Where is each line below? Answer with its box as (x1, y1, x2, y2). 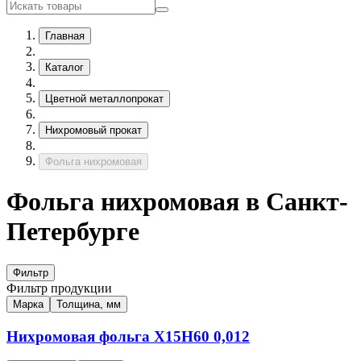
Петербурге (6, 217, 139, 247)
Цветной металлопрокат (45, 93, 164, 105)
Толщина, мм (56, 297, 121, 310)
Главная (45, 30, 85, 42)
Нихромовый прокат (45, 124, 142, 136)
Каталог (45, 61, 84, 73)
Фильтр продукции (6, 280, 112, 295)
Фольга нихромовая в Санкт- (6, 187, 348, 217)
